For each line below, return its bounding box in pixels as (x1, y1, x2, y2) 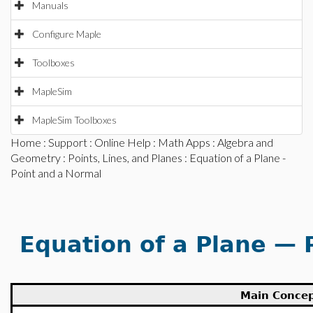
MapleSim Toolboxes (32, 114, 117, 126)
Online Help (94, 136, 151, 149)
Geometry (10, 151, 61, 164)
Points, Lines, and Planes (68, 151, 182, 164)
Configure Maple (32, 28, 101, 40)
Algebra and (217, 136, 273, 149)
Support (48, 136, 87, 149)
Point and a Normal (10, 166, 101, 180)
